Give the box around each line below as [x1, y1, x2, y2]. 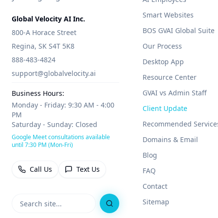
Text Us [76, 164, 100, 174]
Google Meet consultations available [12, 133, 110, 141]
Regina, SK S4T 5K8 [12, 41, 74, 51]
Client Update [142, 104, 187, 113]
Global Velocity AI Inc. [12, 14, 85, 23]
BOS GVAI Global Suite [142, 26, 215, 35]
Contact [142, 182, 167, 191]
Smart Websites [142, 10, 194, 19]
